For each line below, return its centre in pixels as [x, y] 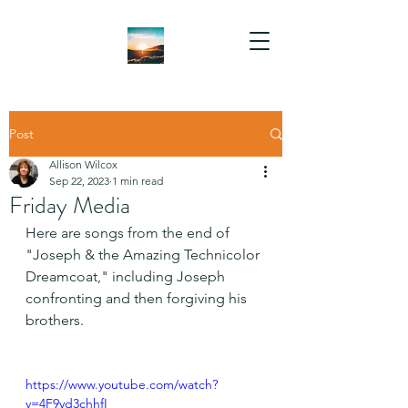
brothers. [55, 320]
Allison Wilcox [83, 164]
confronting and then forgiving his [138, 298]
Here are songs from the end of [129, 233]
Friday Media [70, 205]
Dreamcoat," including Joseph [127, 276]
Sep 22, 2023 [79, 181]
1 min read [138, 181]
